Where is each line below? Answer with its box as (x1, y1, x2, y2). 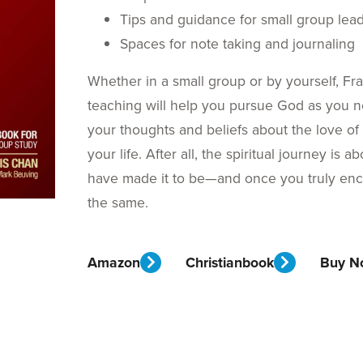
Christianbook (186, 252, 275, 273)
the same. (88, 192, 148, 214)
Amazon (88, 252, 140, 273)
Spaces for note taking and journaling (120, 33, 355, 55)
